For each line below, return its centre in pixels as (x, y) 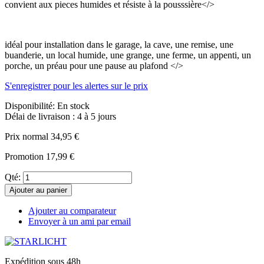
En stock (73, 105)
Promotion (24, 156)
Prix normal (27, 136)
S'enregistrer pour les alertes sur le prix (76, 85)
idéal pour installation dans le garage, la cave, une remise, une (119, 44)
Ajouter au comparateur (72, 210)
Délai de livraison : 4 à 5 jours (60, 116)
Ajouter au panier (38, 190)
